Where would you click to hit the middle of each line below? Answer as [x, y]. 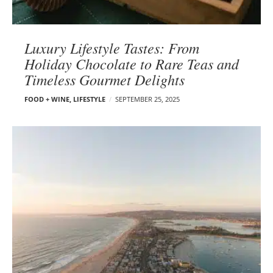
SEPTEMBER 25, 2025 [147, 99]
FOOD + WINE [47, 99]
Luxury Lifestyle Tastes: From [112, 47]
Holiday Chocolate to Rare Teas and [132, 63]
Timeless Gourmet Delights [105, 79]
